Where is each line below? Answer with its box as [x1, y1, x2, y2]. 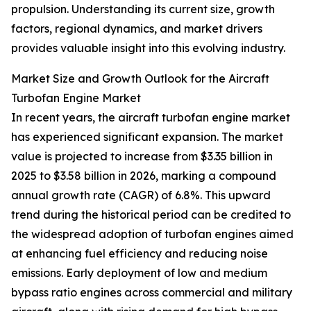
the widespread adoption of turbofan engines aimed [11, 227, 294, 242]
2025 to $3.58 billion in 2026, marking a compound [11, 169, 276, 183]
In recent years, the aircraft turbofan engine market [11, 110, 290, 125]
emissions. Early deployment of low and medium [11, 266, 267, 280]
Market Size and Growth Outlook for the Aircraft [11, 72, 269, 86]
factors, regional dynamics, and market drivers [11, 22, 262, 36]
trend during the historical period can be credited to [11, 208, 291, 222]
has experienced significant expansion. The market [11, 130, 283, 144]
